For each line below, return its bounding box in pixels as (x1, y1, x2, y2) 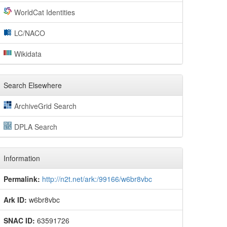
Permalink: (4, 174, 40, 184)
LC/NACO (14, 28, 45, 39)
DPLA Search (14, 122, 57, 132)
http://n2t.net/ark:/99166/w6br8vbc (42, 174, 152, 184)
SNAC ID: (4, 215, 35, 226)
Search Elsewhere (4, 80, 62, 91)
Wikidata (14, 49, 42, 59)
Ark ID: (4, 195, 27, 205)
